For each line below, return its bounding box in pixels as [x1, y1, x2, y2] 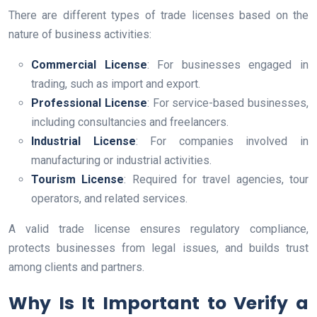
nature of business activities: [8, 28, 151, 42]
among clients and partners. [8, 260, 144, 275]
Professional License [31, 96, 147, 110]
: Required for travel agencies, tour [124, 173, 309, 187]
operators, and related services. [31, 192, 188, 206]
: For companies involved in [135, 134, 309, 149]
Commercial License [31, 58, 147, 72]
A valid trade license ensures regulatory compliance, [8, 222, 309, 236]
